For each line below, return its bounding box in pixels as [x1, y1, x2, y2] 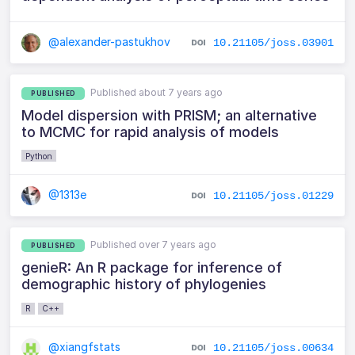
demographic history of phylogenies [21, 276, 267, 293]
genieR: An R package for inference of [21, 259, 283, 277]
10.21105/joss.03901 [212, 36, 334, 49]
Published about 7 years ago [90, 86, 223, 98]
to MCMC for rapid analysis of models [21, 123, 280, 140]
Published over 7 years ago [90, 239, 217, 251]
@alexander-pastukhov [45, 34, 171, 48]
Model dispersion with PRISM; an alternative [21, 106, 318, 124]
